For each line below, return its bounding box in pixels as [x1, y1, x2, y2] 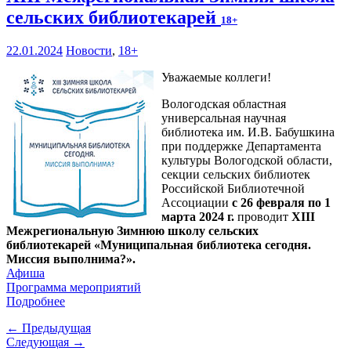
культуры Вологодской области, [161, 154, 332, 168]
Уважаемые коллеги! [161, 71, 271, 85]
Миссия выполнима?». [6, 252, 136, 266]
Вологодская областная [161, 97, 286, 111]
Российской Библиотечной [161, 182, 305, 196]
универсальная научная [161, 111, 286, 125]
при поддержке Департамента [161, 139, 321, 154]
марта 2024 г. [161, 210, 234, 224]
